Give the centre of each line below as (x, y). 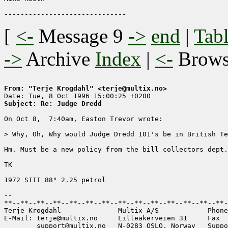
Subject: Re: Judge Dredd (53, 104)
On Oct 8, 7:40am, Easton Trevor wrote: (83, 119)
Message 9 (81, 36)
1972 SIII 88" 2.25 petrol (55, 180)
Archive (59, 59)
